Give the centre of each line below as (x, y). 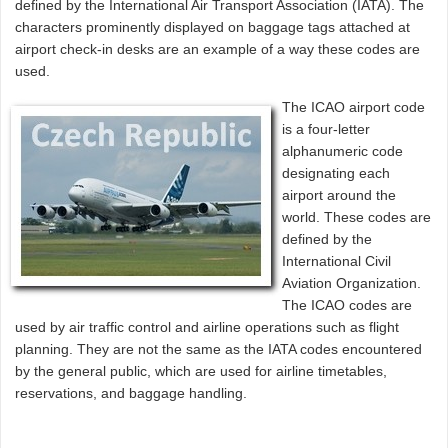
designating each (336, 172)
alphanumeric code (343, 150)
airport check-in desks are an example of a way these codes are (218, 48)
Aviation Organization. (352, 282)
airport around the (339, 194)
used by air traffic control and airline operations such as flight (207, 326)
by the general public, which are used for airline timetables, (201, 370)
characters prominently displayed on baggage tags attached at (213, 26)
